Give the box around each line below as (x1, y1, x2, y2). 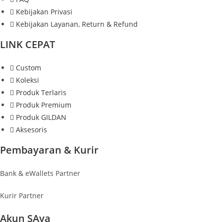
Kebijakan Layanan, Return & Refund (16, 19, 138, 29)
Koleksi (16, 75, 39, 85)
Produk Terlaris (16, 87, 66, 97)
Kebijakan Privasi (16, 6, 72, 16)
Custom (16, 62, 41, 72)
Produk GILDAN (16, 112, 66, 122)
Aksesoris (16, 124, 47, 134)
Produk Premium (16, 100, 71, 110)
